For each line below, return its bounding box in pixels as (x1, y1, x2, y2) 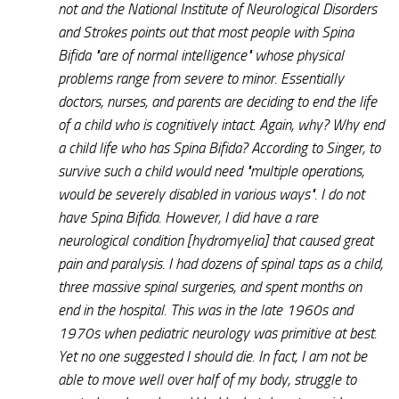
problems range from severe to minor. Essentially (58, 69, 344, 87)
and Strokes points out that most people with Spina (58, 22, 354, 41)
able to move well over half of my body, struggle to (58, 370, 356, 388)
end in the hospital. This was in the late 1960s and (58, 300, 353, 319)
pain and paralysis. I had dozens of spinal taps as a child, (58, 254, 383, 273)
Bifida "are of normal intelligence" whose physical (58, 45, 344, 64)
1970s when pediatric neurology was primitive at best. (58, 323, 377, 342)
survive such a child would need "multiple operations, (58, 161, 364, 180)
